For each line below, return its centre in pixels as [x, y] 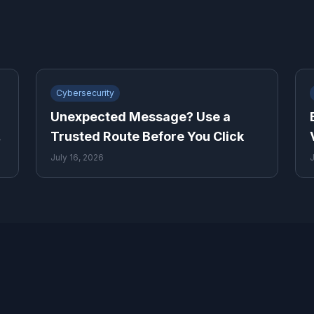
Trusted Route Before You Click [147, 136]
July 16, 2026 [77, 157]
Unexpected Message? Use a [140, 117]
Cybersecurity [85, 93]
